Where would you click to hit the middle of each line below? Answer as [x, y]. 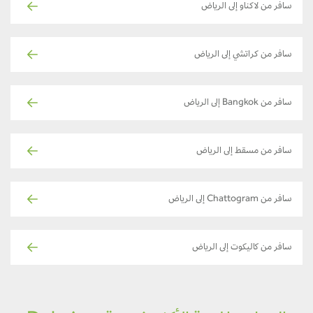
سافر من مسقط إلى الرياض [255, 151]
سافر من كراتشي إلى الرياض [254, 55]
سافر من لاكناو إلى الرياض [257, 7]
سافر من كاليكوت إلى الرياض [253, 248]
